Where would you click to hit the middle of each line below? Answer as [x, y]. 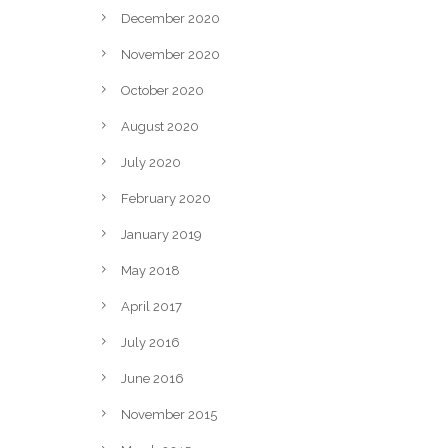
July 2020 [151, 162]
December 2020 [170, 18]
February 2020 [166, 198]
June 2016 [152, 378]
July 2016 [150, 342]
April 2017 [151, 306]
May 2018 [150, 270]
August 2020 [160, 126]
